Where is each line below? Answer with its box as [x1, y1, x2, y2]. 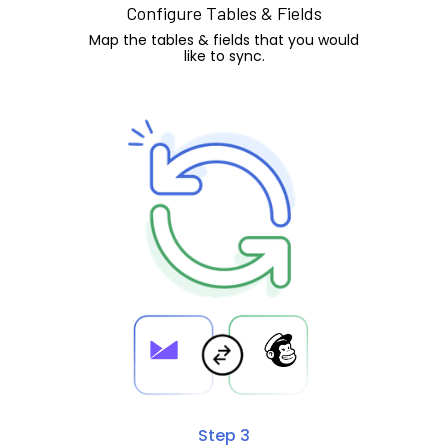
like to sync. [183, 46, 265, 67]
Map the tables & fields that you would [89, 30, 359, 51]
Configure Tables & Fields [126, 2, 322, 25]
